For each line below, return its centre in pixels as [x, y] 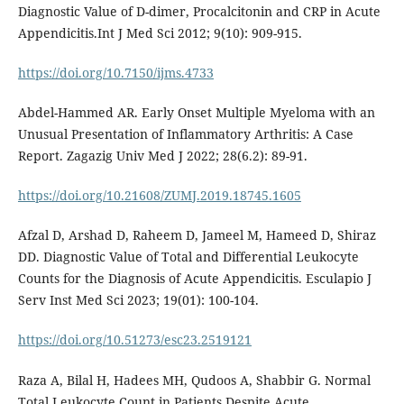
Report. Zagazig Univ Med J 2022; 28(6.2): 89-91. [162, 156]
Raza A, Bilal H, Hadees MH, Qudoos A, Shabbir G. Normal [194, 380]
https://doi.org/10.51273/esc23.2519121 [134, 340]
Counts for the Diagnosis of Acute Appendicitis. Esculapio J [194, 279]
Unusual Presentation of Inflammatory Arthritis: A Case [185, 134]
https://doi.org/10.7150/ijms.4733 [115, 73]
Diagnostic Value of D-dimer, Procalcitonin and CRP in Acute [199, 12]
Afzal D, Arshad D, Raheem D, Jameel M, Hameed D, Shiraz [197, 235]
